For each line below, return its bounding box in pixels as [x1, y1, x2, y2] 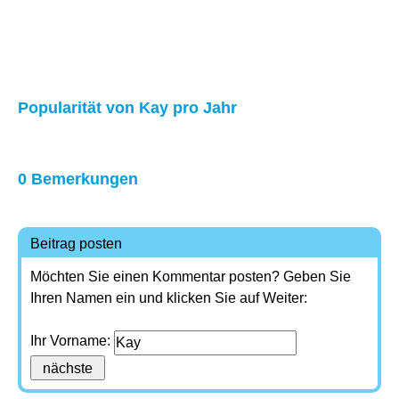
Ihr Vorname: [30, 333, 114, 348]
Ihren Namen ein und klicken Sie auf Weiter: [30, 290, 307, 305]
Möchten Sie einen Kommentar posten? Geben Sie [30, 269, 351, 284]
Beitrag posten [30, 236, 122, 251]
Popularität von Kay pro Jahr [18, 99, 237, 117]
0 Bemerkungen [18, 170, 138, 188]
